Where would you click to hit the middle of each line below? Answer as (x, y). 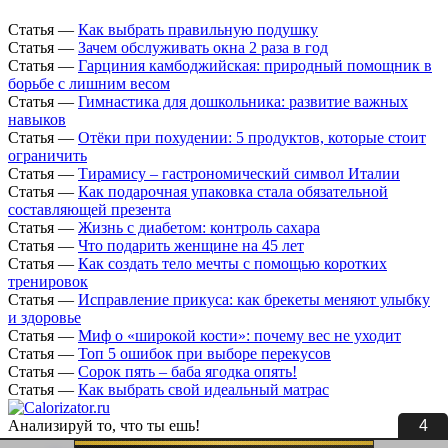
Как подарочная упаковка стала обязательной (233, 192)
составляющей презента (89, 210)
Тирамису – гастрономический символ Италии (239, 174)
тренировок (48, 282)
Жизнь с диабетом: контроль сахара (199, 228)
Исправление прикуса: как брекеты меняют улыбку (254, 300)
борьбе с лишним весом (89, 84)
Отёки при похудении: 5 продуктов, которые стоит (252, 138)
